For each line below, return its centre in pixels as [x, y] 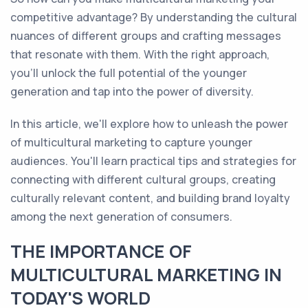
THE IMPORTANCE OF [101, 251]
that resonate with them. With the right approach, [140, 54]
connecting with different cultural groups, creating [143, 179]
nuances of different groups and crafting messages [146, 36]
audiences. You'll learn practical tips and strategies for [153, 161]
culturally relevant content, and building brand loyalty [150, 198]
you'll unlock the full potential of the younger [129, 73]
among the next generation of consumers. [121, 217]
